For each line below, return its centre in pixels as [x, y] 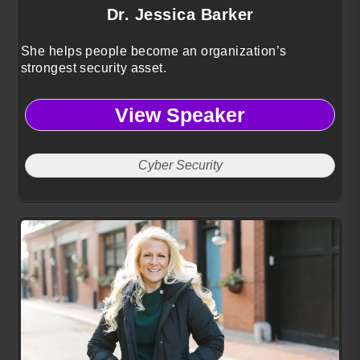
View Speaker [180, 115]
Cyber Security [180, 166]
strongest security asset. [94, 68]
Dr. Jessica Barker [180, 15]
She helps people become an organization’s [154, 51]
